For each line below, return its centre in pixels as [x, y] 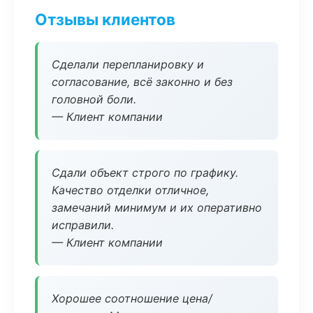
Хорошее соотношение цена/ [132, 298]
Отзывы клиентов [105, 19]
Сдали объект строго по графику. [145, 173]
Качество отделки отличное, [130, 190]
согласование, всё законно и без [142, 82]
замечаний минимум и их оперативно [157, 208]
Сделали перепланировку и [128, 64]
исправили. [83, 225]
